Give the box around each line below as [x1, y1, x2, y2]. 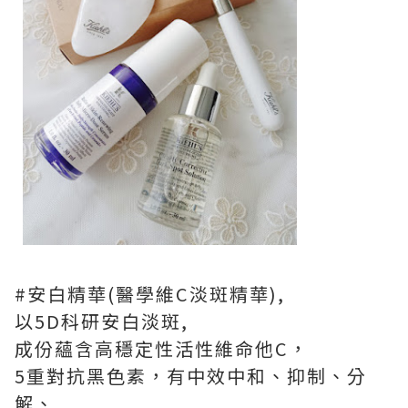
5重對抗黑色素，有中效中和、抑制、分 [15, 362, 367, 390]
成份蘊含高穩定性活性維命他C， [15, 335, 309, 362]
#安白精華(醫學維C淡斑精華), [15, 280, 291, 308]
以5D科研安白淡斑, [15, 308, 194, 335]
